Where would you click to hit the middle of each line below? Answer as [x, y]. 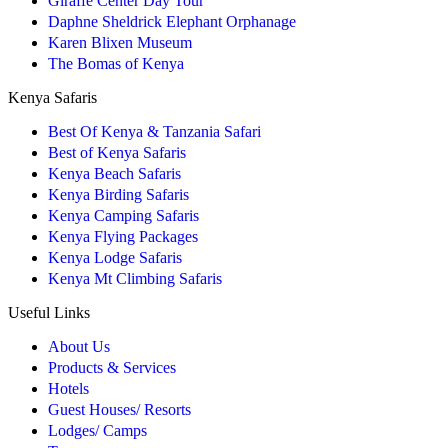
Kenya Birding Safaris [118, 194]
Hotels [68, 388]
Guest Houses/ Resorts [119, 409]
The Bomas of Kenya [116, 63]
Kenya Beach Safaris [114, 173]
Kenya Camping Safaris [123, 215]
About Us [79, 346]
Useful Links [49, 312]
